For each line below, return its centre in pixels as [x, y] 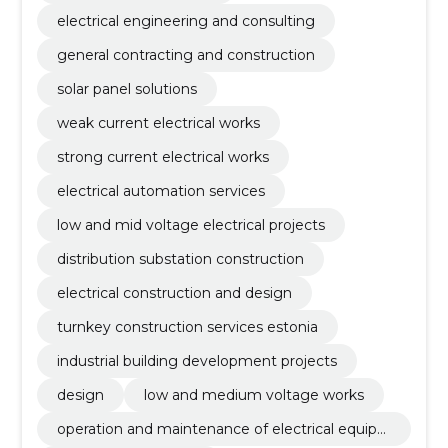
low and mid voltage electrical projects [190, 224]
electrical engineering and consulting [185, 20]
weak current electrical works [158, 122]
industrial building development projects [196, 360]
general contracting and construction [185, 54]
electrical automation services [160, 190]
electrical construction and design [174, 292]
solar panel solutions [126, 88]
